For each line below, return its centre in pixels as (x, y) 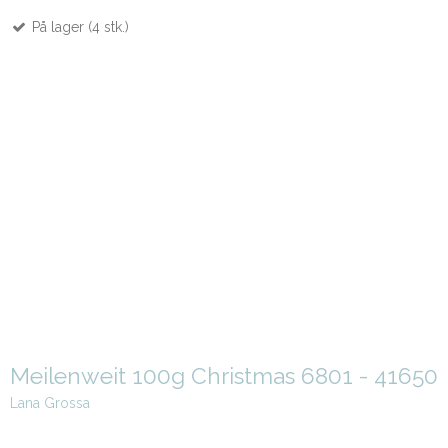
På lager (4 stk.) (78, 27)
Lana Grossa (49, 403)
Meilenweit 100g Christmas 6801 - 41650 (223, 375)
